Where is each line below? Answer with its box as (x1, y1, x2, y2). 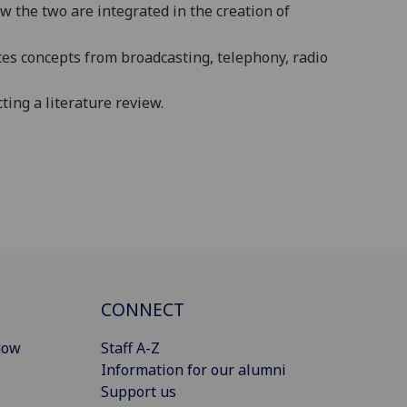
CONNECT (101, 296, 184, 322)
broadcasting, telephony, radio (121, 46, 328, 67)
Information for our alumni (101, 359, 286, 380)
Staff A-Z (101, 337, 160, 358)
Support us (101, 381, 176, 402)
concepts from (21, 46, 121, 67)
